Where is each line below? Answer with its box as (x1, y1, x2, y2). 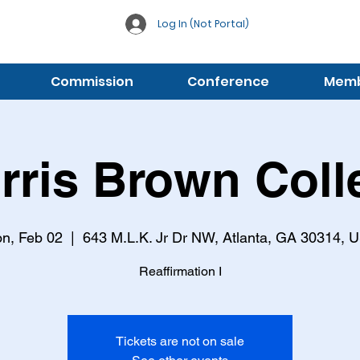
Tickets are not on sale (116, 333, 244, 349)
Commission (50, 72, 133, 91)
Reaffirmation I (138, 264, 222, 279)
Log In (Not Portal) (157, 17, 249, 31)
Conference (187, 72, 270, 91)
